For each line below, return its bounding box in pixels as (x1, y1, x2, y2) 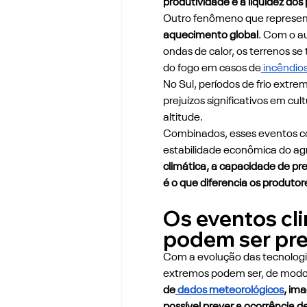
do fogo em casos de (162, 62, 261, 74)
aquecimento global (162, 29, 258, 41)
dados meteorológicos (175, 284, 284, 296)
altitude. (162, 112, 203, 123)
